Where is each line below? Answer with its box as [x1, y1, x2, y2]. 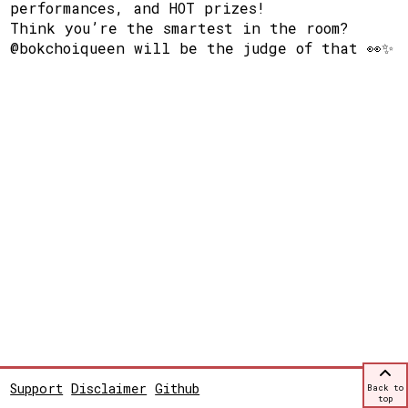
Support [10, 379, 64, 397]
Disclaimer [71, 379, 148, 397]
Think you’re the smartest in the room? [10, 17, 350, 37]
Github [155, 379, 200, 397]
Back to [367, 382, 403, 393]
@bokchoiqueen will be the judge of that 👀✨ [10, 37, 394, 57]
